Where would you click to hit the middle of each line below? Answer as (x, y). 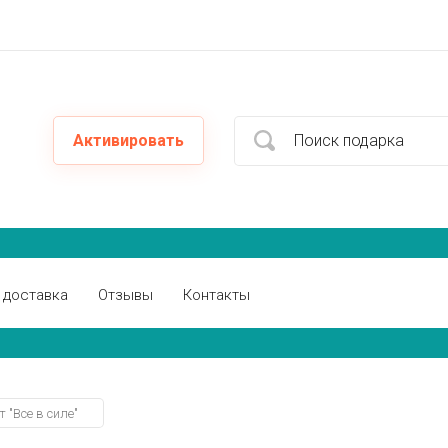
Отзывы (125, 295)
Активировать (128, 140)
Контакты (216, 295)
